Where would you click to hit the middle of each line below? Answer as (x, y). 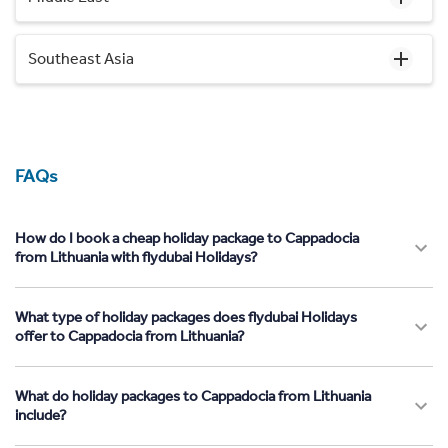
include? (41, 414)
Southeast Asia (81, 58)
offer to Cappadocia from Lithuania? (130, 335)
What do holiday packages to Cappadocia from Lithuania (193, 395)
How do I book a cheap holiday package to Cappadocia (187, 237)
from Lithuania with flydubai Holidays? (136, 256)
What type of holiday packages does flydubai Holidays (186, 316)
